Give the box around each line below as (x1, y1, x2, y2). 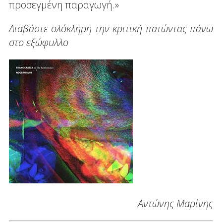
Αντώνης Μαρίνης (138, 197, 214, 211)
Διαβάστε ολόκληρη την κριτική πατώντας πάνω (8, 22, 214, 36)
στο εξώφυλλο (8, 36, 68, 50)
